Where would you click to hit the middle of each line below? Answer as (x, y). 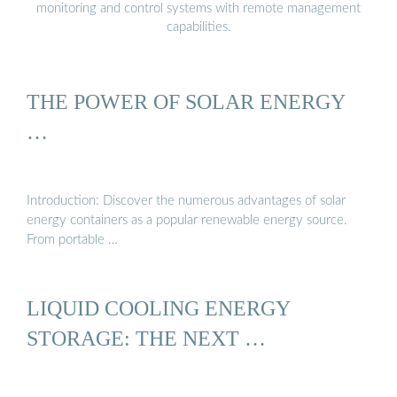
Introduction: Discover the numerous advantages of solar (186, 200)
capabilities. (198, 27)
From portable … (72, 239)
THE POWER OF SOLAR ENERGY (186, 102)
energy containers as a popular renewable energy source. (187, 220)
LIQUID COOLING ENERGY (159, 307)
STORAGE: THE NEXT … (146, 338)
